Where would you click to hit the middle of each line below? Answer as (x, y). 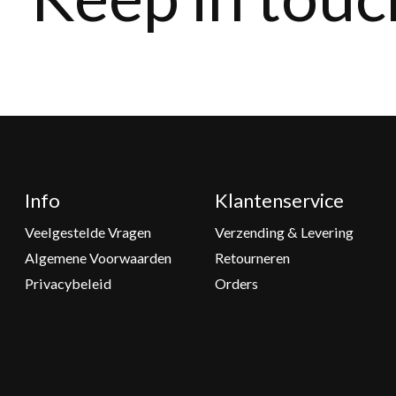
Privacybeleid (68, 283)
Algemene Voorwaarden (98, 257)
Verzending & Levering (284, 232)
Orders (236, 283)
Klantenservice (279, 201)
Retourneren (252, 257)
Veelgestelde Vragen (88, 232)
